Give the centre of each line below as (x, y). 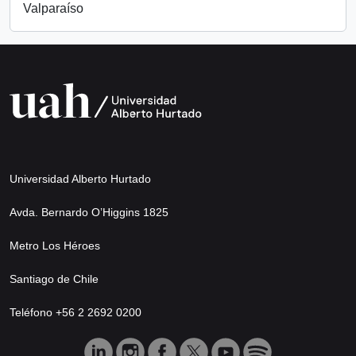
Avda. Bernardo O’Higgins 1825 (89, 212)
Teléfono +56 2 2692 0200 (75, 312)
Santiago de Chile (54, 279)
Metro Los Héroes (55, 245)
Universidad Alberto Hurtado (80, 178)
